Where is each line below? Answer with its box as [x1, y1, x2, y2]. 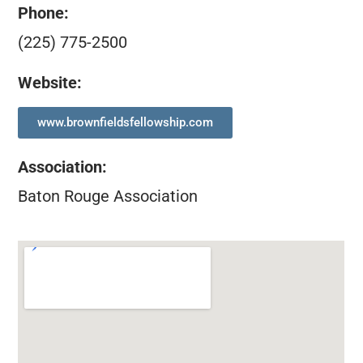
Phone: [18, 2, 70, 23]
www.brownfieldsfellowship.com [37, 114, 214, 130]
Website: [18, 73, 83, 93]
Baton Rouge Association [18, 186, 199, 206]
